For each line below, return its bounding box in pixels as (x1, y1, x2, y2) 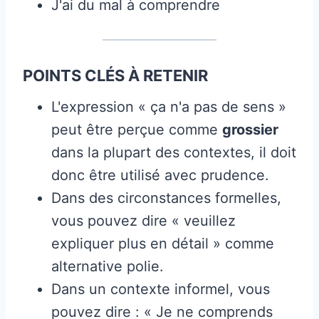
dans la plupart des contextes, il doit (51, 143, 296, 161)
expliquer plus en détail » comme (51, 234, 274, 252)
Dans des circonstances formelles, (51, 189, 281, 206)
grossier (222, 120, 278, 138)
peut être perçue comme (51, 120, 222, 138)
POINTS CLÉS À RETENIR (23, 66, 208, 85)
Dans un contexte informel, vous (51, 280, 270, 298)
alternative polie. (51, 257, 164, 275)
